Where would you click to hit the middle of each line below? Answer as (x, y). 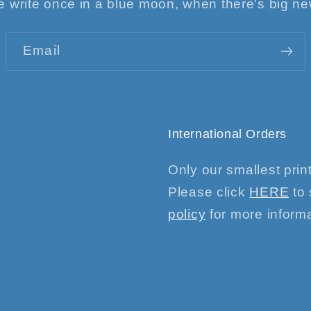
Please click (209, 192)
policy (187, 215)
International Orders (227, 134)
